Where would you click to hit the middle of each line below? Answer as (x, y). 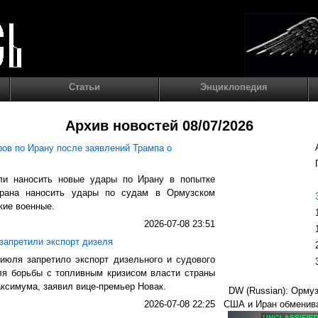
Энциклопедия (234, 87)
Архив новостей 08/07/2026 (159, 126)
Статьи (84, 87)
